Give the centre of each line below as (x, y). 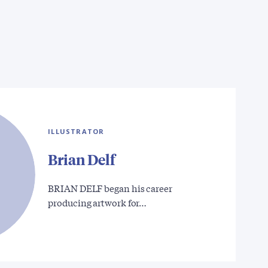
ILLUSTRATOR (76, 131)
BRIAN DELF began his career (110, 188)
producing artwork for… (98, 202)
